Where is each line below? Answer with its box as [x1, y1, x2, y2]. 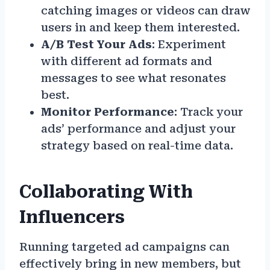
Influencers [19, 207, 125, 228]
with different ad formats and [41, 55, 212, 68]
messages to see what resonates [41, 72, 226, 85]
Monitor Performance [41, 105, 174, 119]
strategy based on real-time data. [41, 139, 233, 152]
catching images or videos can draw [41, 4, 251, 17]
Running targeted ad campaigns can [19, 240, 230, 254]
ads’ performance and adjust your [41, 122, 236, 136]
